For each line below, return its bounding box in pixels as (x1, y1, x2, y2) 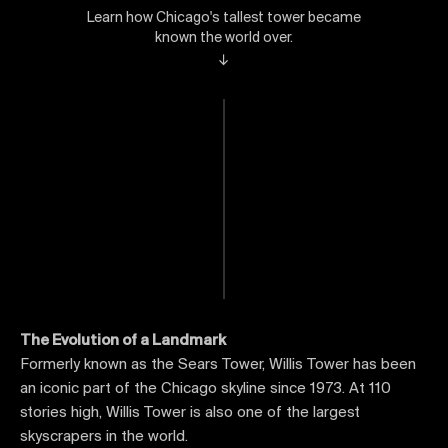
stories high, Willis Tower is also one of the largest (20, 405, 360, 421)
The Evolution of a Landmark (20, 333, 226, 349)
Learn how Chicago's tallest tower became (87, 11, 361, 26)
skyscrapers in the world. (20, 429, 188, 445)
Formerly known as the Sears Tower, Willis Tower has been (20, 357, 416, 373)
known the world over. (155, 31, 293, 46)
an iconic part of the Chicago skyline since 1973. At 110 (20, 381, 391, 397)
